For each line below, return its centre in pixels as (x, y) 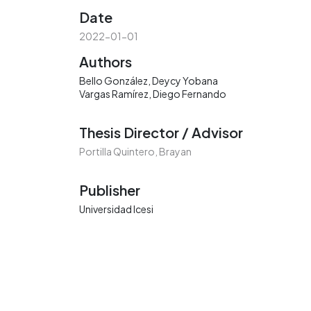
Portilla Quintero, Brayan (135, 152)
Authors (106, 62)
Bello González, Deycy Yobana (149, 81)
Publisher (110, 190)
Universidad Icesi (116, 209)
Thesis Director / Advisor (161, 133)
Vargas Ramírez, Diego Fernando (153, 94)
